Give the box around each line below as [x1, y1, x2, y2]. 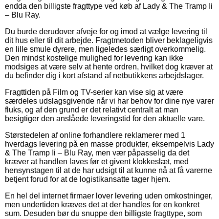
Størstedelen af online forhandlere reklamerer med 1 [5, 131, 185, 139]
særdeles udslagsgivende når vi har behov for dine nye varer [5, 96, 214, 105]
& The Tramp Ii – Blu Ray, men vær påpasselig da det [5, 148, 189, 157]
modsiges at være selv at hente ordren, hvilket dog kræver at [5, 62, 213, 71]
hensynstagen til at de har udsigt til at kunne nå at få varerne [5, 166, 212, 175]
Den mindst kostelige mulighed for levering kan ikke [5, 53, 183, 62]
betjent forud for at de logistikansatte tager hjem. [5, 175, 170, 183]
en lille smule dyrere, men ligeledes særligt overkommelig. [5, 44, 206, 53]
